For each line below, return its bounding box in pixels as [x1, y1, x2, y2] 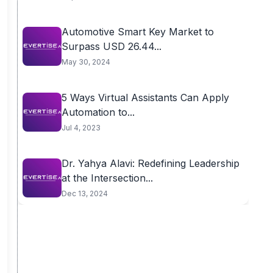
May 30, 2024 [61, 57, 110, 66]
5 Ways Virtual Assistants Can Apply [61, 91, 229, 104]
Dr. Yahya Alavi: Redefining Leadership [61, 157, 239, 169]
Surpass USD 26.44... [61, 40, 161, 52]
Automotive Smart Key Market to [61, 26, 214, 38]
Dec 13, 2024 [61, 189, 108, 198]
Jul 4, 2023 [61, 123, 101, 132]
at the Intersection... [61, 172, 153, 184]
